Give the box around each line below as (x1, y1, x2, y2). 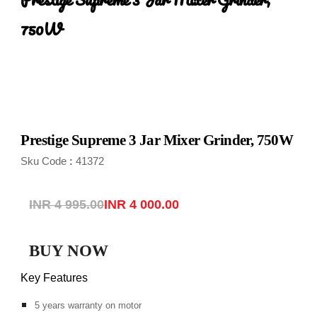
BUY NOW (29, 241, 109, 260)
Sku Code (21, 155, 67, 168)
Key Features (21, 271, 88, 284)
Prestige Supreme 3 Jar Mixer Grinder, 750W (21, 132, 294, 149)
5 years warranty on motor (35, 299, 142, 311)
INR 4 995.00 (29, 197, 105, 212)
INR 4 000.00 (104, 197, 180, 212)
